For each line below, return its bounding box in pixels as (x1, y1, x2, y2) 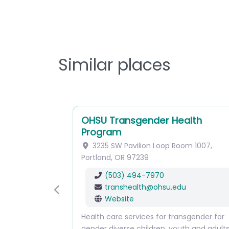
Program (81, 126, 122, 139)
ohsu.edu (153, 182, 186, 192)
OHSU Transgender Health (81, 114, 202, 127)
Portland (81, 152, 111, 163)
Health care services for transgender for (81, 212, 224, 222)
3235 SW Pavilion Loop (92, 141, 170, 151)
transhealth (104, 182, 146, 192)
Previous (57, 190, 90, 202)
